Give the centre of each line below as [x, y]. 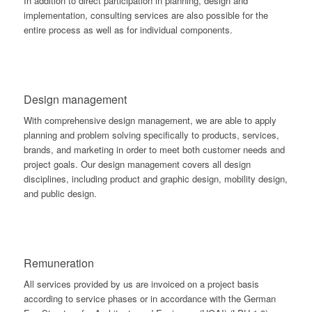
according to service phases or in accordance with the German [149, 299]
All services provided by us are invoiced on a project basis [141, 284]
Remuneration [58, 263]
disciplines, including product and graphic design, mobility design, [155, 179]
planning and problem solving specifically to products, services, [151, 135]
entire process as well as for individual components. [128, 30]
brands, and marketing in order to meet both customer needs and [154, 150]
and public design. [60, 194]
